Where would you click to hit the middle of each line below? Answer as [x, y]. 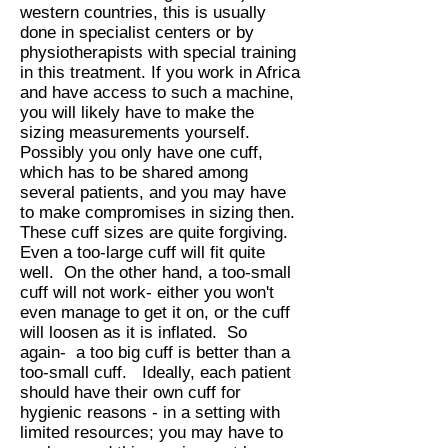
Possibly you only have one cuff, [141, 152]
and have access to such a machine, [157, 92]
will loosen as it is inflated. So [133, 332]
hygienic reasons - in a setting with [150, 412]
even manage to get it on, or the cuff [155, 312]
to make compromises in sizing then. [160, 212]
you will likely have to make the [137, 112]
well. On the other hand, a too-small [155, 272]
